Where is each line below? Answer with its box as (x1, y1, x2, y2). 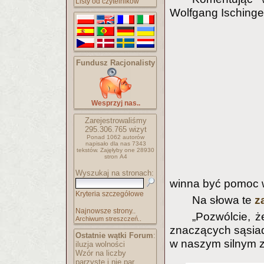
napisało (85, 140, 110, 147)
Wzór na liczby (75, 249, 126, 258)
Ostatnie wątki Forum (75, 231, 153, 240)
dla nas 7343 (110, 140, 146, 147)
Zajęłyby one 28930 (100, 147, 154, 153)
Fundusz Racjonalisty (76, 58, 155, 67)
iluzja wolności (75, 240, 125, 249)
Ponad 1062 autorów (87, 134, 144, 140)
